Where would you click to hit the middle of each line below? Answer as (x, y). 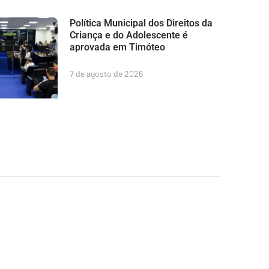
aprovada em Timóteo (117, 47)
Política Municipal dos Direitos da (141, 23)
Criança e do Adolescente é (129, 35)
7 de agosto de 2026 (106, 73)
